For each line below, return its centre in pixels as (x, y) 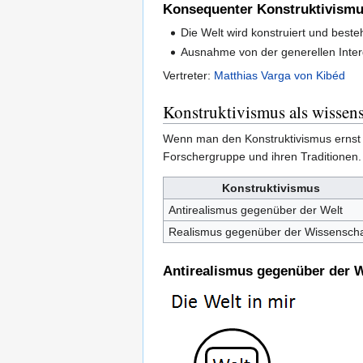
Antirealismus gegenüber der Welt (255, 209)
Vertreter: (188, 75)
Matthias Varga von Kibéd (280, 75)
